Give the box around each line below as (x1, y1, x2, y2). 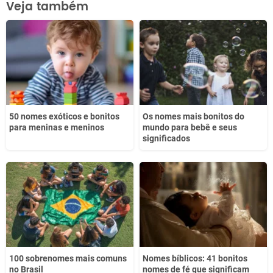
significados (143, 133, 190, 143)
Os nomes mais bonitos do (143, 111, 244, 121)
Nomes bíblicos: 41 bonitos (143, 253, 247, 264)
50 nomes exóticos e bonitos (9, 111, 119, 121)
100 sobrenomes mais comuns (9, 253, 127, 264)
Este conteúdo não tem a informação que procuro (25, 19, 213, 29)
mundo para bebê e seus (143, 122, 237, 132)
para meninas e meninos (9, 122, 104, 132)
